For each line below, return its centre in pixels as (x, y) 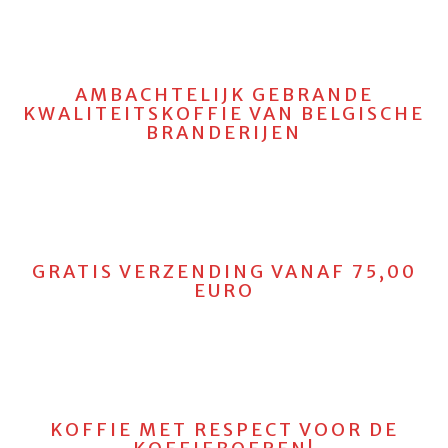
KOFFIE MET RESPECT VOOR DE (224, 429)
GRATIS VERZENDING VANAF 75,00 (224, 271)
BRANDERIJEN (224, 132)
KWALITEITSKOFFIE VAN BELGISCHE (224, 113)
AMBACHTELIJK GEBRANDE (224, 94)
